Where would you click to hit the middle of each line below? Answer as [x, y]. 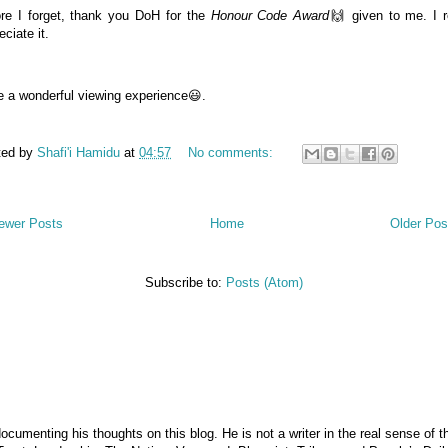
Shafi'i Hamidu [78, 152]
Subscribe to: [185, 282]
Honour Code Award [270, 15]
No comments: [232, 152]
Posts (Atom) [264, 282]
